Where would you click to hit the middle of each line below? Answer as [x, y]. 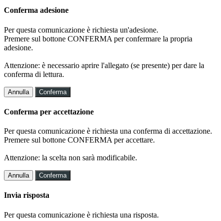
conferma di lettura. [34, 74]
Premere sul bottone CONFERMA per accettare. [79, 140]
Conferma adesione [36, 10]
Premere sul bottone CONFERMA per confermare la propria [98, 38]
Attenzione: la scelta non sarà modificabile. [71, 158]
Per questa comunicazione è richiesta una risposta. [81, 215]
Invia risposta [27, 195]
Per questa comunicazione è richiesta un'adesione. [81, 30]
